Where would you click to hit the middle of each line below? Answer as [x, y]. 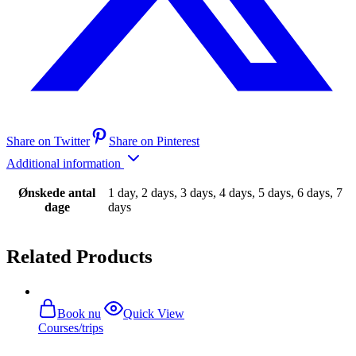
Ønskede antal [57, 192]
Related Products [79, 257]
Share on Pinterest [154, 141]
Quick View [154, 314]
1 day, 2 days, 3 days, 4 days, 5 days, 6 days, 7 [225, 192]
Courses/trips [71, 328]
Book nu [79, 314]
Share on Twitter [48, 141]
